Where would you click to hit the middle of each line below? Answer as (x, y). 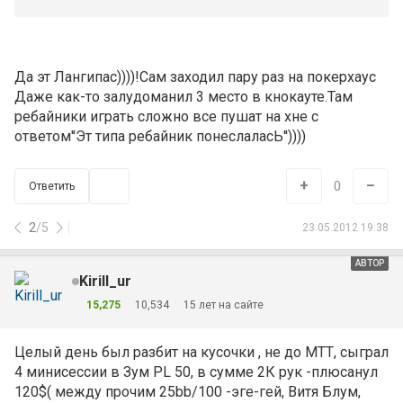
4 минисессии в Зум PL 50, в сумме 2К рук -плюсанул (196, 372)
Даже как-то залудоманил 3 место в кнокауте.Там (184, 97)
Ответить (52, 186)
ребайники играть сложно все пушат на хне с (166, 116)
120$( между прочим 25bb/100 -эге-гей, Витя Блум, (188, 392)
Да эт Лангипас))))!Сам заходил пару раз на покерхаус (195, 77)
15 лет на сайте (224, 304)
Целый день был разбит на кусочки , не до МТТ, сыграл (201, 352)
